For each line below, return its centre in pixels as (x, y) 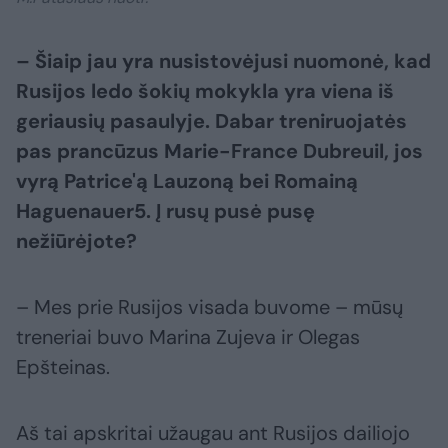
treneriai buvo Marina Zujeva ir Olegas (188, 337)
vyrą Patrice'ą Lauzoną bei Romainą (187, 181)
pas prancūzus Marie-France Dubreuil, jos (219, 151)
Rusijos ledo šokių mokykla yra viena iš (205, 91)
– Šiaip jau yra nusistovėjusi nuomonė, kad (223, 61)
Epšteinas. (63, 367)
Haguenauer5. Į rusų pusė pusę (165, 211)
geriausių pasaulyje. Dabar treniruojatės (211, 121)
